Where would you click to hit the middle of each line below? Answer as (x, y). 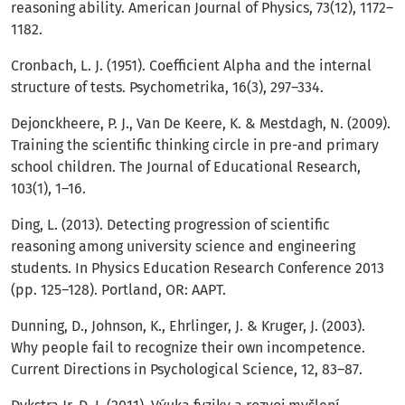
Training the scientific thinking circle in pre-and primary (195, 146)
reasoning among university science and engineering (183, 247)
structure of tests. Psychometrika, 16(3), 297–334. (167, 88)
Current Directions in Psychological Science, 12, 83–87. (187, 370)
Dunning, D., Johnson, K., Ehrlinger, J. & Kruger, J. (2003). (188, 326)
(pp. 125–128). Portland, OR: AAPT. (118, 290)
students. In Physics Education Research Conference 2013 (198, 268)
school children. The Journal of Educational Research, (186, 167)
